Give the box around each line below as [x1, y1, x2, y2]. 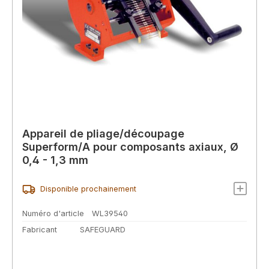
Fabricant [22, 225, 57, 235]
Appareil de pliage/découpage [22, 127, 184, 140]
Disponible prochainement [40, 184, 136, 194]
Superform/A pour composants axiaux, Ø [22, 140, 238, 153]
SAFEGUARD [80, 225, 125, 235]
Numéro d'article [22, 208, 84, 218]
